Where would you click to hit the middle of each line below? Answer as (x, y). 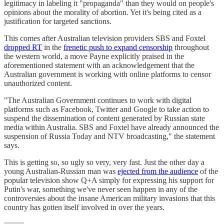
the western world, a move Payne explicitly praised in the (94, 56)
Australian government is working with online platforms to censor (107, 74)
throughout (191, 47)
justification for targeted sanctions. (58, 21)
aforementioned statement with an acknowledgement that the (99, 65)
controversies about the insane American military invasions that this (109, 198)
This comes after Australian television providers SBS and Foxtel (105, 38)
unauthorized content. (38, 83)
